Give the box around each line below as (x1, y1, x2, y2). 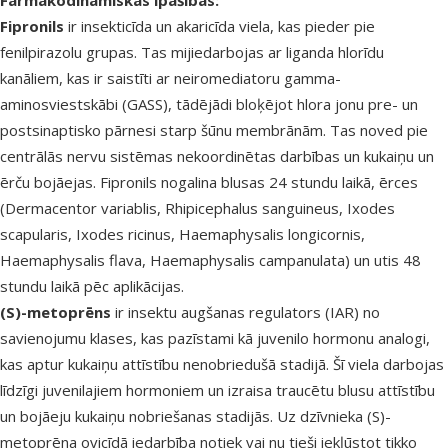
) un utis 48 (345, 250, 421, 271)
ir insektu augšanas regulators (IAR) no (111, 302, 380, 323)
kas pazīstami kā (141, 328, 257, 349)
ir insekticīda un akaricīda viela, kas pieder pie (64, 16, 375, 37)
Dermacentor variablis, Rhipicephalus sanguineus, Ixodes (5, 198, 395, 219)
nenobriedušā (183, 354, 280, 375)
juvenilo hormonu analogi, (257, 328, 430, 349)
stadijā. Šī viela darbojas (280, 354, 444, 375)
